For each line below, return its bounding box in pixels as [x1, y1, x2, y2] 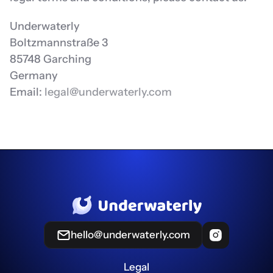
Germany [10, 69, 58, 82]
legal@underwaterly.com [44, 85, 172, 99]
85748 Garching [10, 52, 91, 66]
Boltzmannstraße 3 [10, 36, 108, 49]
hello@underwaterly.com [71, 229, 190, 241]
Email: [10, 85, 44, 99]
